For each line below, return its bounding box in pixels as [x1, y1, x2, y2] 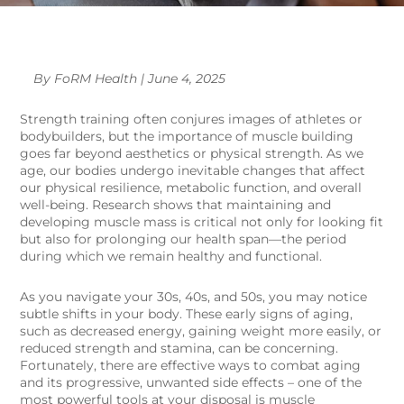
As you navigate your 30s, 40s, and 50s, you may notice [20, 289, 368, 306]
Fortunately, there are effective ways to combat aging [20, 357, 362, 374]
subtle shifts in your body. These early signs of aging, [20, 306, 353, 323]
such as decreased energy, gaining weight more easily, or [20, 323, 382, 340]
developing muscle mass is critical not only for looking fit [20, 214, 384, 231]
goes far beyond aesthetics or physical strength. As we [20, 145, 364, 162]
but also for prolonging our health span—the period [20, 231, 347, 248]
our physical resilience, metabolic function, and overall [20, 179, 363, 197]
